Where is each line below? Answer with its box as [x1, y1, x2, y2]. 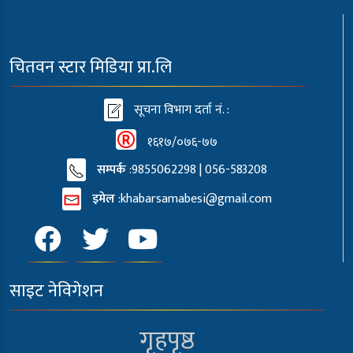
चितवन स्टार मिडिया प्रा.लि [9, 53, 172, 82]
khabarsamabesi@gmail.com [120, 188, 272, 210]
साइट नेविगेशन [9, 277, 103, 306]
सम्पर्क [96, 159, 126, 180]
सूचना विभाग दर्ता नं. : [131, 99, 229, 121]
